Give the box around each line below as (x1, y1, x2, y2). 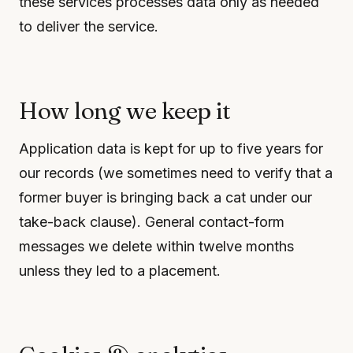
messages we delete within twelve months (19, 238, 294, 255)
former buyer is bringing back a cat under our (19, 189, 312, 206)
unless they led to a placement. (19, 262, 221, 279)
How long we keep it (19, 96, 231, 125)
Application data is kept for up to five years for (19, 140, 323, 157)
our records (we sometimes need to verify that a (19, 165, 333, 181)
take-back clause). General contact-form (19, 214, 284, 230)
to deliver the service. (19, 18, 158, 35)
